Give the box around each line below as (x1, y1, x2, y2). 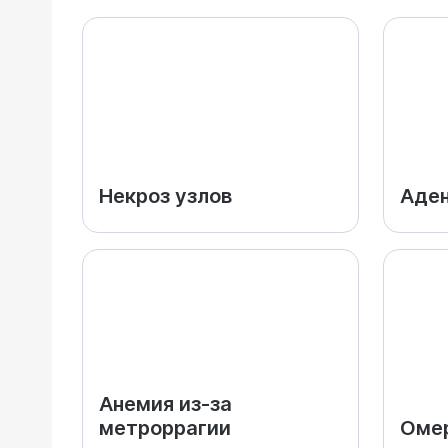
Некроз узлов (99, 184, 232, 208)
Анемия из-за (99, 392, 232, 416)
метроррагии (99, 416, 231, 440)
